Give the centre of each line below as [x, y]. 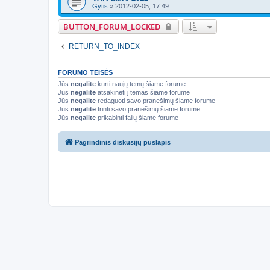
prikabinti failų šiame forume [137, 117]
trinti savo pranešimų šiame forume [148, 109]
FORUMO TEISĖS [85, 72]
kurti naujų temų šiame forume [141, 83]
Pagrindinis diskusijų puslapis [123, 143]
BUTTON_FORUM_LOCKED [112, 26]
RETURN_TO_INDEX [104, 46]
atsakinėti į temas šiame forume [143, 92]
